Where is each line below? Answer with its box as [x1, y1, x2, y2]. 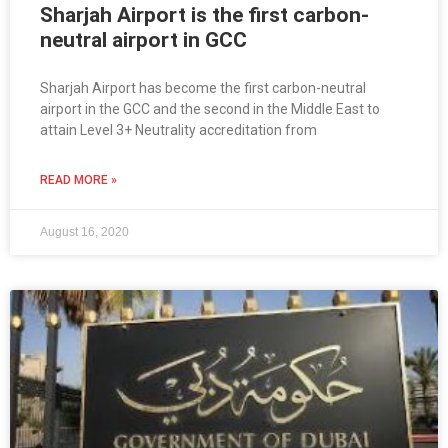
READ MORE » [40, 173, 117, 188]
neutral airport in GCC [40, 28, 247, 53]
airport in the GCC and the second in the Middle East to [40, 101, 380, 118]
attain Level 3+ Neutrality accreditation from [40, 122, 317, 139]
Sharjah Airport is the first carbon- [40, 3, 369, 28]
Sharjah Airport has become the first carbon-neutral [40, 80, 366, 97]
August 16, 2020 [40, 225, 129, 240]
